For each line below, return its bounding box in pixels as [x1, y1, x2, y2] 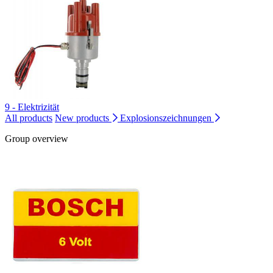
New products [55, 113, 112, 124]
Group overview [5, 133, 68, 144]
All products [5, 113, 52, 124]
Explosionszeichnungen [120, 113, 214, 124]
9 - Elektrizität [5, 102, 59, 113]
